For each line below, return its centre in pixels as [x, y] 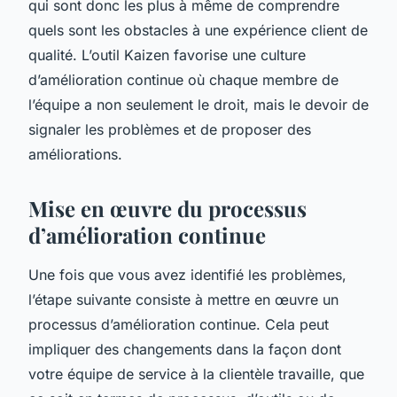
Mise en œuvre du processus [167, 208]
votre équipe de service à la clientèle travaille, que [196, 374]
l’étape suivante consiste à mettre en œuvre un [183, 299]
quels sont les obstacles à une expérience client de [198, 30]
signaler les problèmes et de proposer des [170, 129]
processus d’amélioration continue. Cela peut [179, 324]
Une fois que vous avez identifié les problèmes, [187, 274]
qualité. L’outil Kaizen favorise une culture [167, 54]
